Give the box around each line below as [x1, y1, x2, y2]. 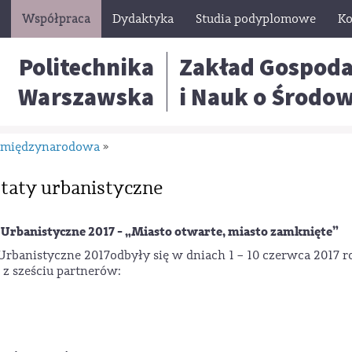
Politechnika [19, 52, 155, 82]
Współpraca [22, 11, 90, 27]
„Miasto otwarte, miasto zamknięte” [125, 222, 339, 240]
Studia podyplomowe [196, 11, 316, 27]
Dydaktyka [112, 11, 174, 27]
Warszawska [18, 82, 155, 112]
